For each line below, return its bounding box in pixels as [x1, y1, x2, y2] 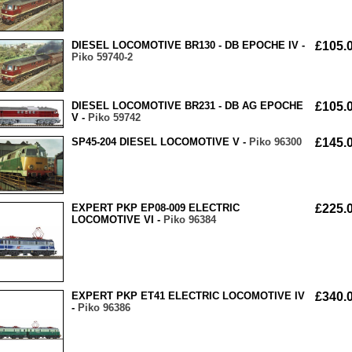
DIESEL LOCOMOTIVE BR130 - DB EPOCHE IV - [71, 39, 305, 52]
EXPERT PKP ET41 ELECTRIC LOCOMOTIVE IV [71, 290, 305, 302]
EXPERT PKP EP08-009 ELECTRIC [71, 202, 240, 214]
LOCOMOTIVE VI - [71, 214, 163, 226]
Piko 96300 [249, 136, 302, 148]
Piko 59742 [88, 112, 141, 124]
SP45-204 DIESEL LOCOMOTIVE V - [71, 136, 249, 148]
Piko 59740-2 [71, 51, 133, 64]
